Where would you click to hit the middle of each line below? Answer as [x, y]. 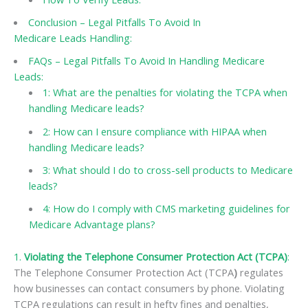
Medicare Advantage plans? [92, 224]
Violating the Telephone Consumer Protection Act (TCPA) [156, 256]
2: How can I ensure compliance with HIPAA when [155, 131]
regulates [260, 272]
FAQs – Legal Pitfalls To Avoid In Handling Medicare [146, 61]
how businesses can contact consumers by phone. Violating [149, 288]
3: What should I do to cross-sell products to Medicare [168, 169]
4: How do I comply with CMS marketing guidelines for [167, 209]
